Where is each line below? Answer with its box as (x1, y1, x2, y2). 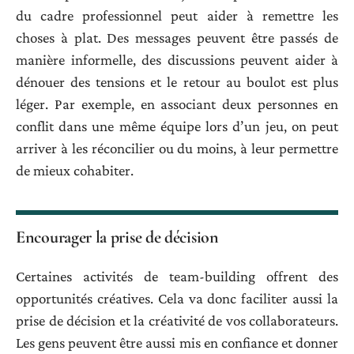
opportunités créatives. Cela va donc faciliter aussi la (16, 290, 338, 307)
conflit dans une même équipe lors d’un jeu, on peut (16, 117, 338, 134)
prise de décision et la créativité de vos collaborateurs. (16, 312, 338, 330)
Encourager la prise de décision (16, 226, 219, 247)
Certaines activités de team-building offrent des (16, 268, 338, 285)
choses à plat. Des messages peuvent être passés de (16, 28, 338, 46)
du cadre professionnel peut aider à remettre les (16, 6, 338, 24)
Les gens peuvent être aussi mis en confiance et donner (16, 334, 338, 352)
